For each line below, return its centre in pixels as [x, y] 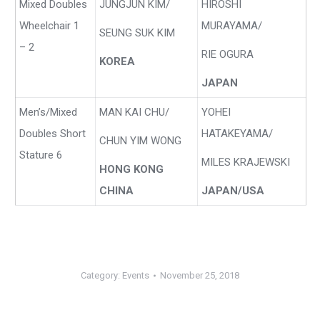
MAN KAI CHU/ [134, 112]
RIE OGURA [227, 54]
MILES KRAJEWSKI [245, 162]
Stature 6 [40, 155]
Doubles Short [52, 134]
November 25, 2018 [200, 275]
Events [136, 275]
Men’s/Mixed [48, 112]
